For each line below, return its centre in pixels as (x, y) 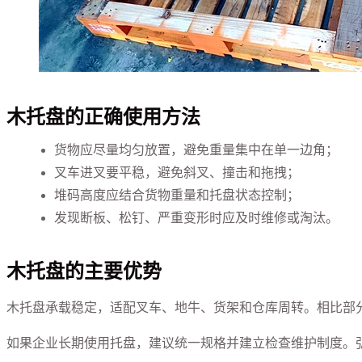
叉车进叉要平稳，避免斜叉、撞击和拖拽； (177, 172)
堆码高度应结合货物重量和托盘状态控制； (177, 195)
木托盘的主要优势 (84, 271)
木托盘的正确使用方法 (103, 117)
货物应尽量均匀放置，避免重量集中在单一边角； (197, 149)
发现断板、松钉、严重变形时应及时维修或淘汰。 (197, 217)
